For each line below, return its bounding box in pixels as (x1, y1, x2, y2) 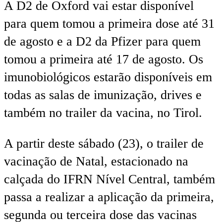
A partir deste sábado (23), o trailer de (4, 136, 204, 151)
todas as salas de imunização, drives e (4, 88, 202, 103)
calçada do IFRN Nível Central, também (4, 171, 215, 186)
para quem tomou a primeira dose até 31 (4, 16, 215, 31)
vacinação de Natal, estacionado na (4, 154, 188, 168)
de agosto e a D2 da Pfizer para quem (4, 34, 201, 49)
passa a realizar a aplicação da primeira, (4, 189, 214, 204)
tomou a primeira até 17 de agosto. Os (4, 52, 203, 67)
